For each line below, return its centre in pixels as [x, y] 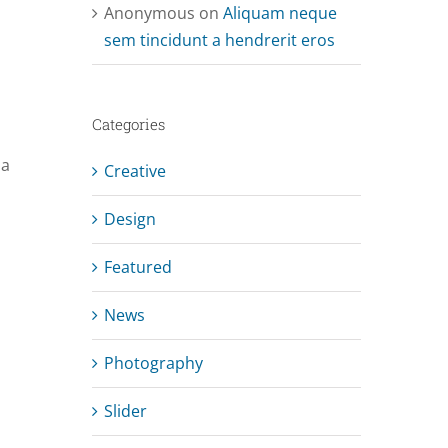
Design [129, 218]
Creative [134, 170]
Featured [137, 266]
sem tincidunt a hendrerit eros [219, 39]
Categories [128, 123]
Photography [153, 362]
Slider [125, 410]
